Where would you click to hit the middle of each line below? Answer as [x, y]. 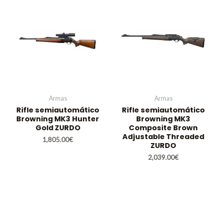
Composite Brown [163, 128]
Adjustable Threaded [163, 137]
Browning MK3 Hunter [58, 119]
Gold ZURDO [58, 128]
